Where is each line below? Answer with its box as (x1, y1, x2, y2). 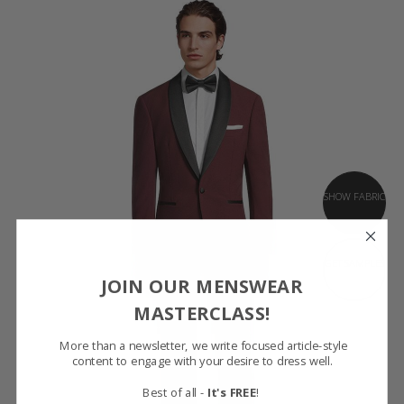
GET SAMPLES (324, 255, 385, 270)
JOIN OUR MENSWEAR (101, 271, 303, 298)
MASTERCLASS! (133, 298, 271, 325)
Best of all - (142, 383, 207, 399)
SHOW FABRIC (324, 188, 385, 203)
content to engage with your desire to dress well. (71, 352, 333, 368)
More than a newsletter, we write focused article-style (60, 336, 348, 353)
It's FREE (207, 383, 256, 399)
